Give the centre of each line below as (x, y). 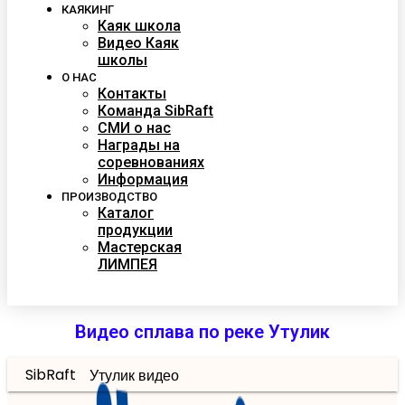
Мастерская (140, 248)
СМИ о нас (134, 128)
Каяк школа (139, 26)
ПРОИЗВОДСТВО (109, 197)
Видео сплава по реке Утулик (202, 331)
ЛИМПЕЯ (127, 265)
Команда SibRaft (155, 111)
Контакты (132, 94)
